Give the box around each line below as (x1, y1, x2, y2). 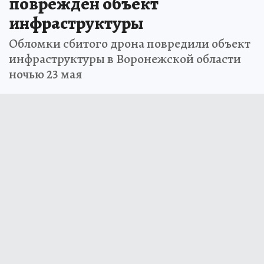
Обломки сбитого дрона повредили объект (9, 35, 250, 53)
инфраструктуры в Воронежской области (9, 50, 241, 68)
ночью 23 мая (9, 65, 82, 84)
